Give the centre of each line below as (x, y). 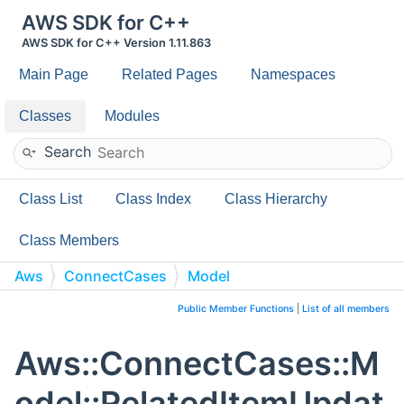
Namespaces (293, 74)
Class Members (69, 240)
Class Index (153, 199)
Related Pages (170, 74)
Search (68, 151)
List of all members (346, 309)
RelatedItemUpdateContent (101, 305)
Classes (45, 116)
